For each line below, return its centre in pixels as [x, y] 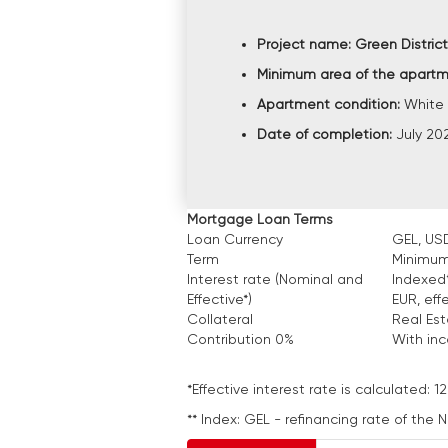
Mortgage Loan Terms [260, 219]
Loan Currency [235, 239]
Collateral [220, 319]
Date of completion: [326, 134]
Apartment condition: [330, 104]
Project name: [306, 44]
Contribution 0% [240, 339]
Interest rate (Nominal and [275, 279]
